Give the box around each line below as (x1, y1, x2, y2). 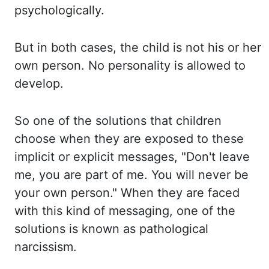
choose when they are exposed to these (14, 131, 244, 146)
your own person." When (14, 186, 157, 200)
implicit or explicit (14, 150, 118, 164)
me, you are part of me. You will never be (14, 168, 249, 182)
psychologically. (14, 3, 104, 17)
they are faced (157, 186, 240, 200)
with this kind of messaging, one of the (14, 204, 235, 218)
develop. (14, 76, 64, 91)
